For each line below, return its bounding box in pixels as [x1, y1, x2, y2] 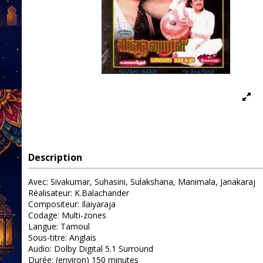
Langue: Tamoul [28, 221, 90, 232]
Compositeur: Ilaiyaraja [28, 198, 116, 210]
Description [28, 151, 82, 164]
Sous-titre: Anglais [28, 232, 96, 244]
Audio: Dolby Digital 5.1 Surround [28, 243, 153, 255]
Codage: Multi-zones [28, 210, 106, 221]
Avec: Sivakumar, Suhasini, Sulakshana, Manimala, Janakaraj [28, 176, 255, 188]
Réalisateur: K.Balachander [28, 187, 129, 199]
